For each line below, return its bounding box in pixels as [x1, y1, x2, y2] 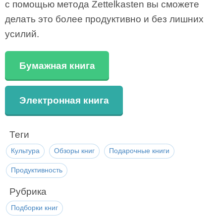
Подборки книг [11, 203, 58, 212]
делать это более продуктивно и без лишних [5, 13, 204, 24]
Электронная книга [19, 95, 109, 106]
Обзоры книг [54, 146, 95, 155]
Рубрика [9, 186, 47, 197]
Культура [11, 146, 40, 155]
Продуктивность [11, 166, 62, 174]
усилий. [5, 28, 39, 39]
